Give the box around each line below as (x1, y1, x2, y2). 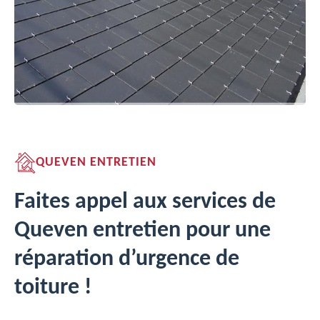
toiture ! (14, 276, 91, 299)
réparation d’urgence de (14, 248, 239, 271)
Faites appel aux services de (14, 191, 276, 214)
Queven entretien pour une (14, 219, 271, 242)
